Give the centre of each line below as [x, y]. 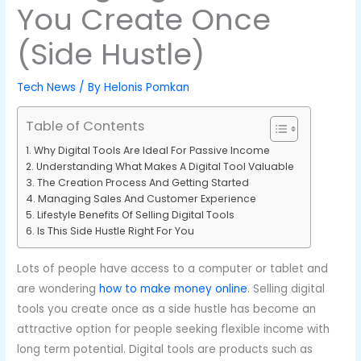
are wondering [58, 289]
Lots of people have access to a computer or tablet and [173, 269]
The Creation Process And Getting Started [143, 182]
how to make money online [174, 289]
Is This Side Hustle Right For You [115, 230]
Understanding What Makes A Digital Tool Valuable [165, 166]
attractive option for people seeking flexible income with [174, 330]
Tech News [47, 87]
